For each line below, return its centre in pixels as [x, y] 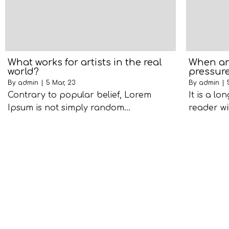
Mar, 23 [64, 83]
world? [23, 71]
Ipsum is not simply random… [69, 108]
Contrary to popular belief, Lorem [79, 95]
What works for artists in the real [85, 62]
